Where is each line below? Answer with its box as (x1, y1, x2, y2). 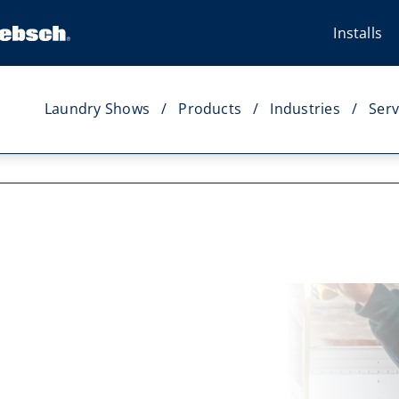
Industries (270, 99, 340, 119)
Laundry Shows (44, 99, 151, 119)
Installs (333, 22, 383, 43)
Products (178, 99, 242, 119)
